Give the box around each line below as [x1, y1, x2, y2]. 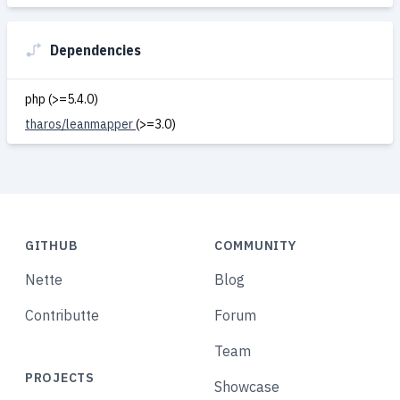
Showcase [214, 377, 279, 396]
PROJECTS [25, 369, 95, 386]
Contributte [25, 305, 99, 324]
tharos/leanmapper [25, 115, 136, 132]
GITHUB [25, 237, 79, 254]
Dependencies [50, 40, 141, 59]
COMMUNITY [214, 237, 296, 254]
